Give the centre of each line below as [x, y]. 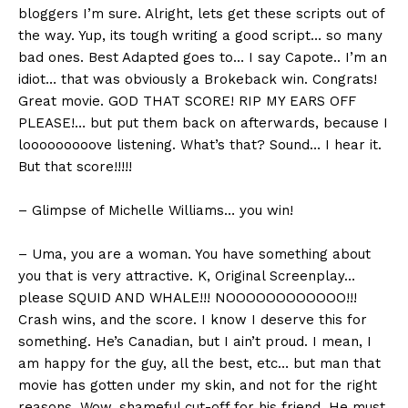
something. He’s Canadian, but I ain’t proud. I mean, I [195, 342]
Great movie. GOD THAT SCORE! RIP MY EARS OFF [187, 102]
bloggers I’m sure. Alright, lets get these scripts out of [201, 14]
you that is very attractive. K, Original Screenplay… [187, 276]
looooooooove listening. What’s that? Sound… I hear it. [200, 145]
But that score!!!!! [75, 167]
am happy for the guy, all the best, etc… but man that [199, 364]
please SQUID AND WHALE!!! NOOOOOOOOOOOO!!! [188, 298]
